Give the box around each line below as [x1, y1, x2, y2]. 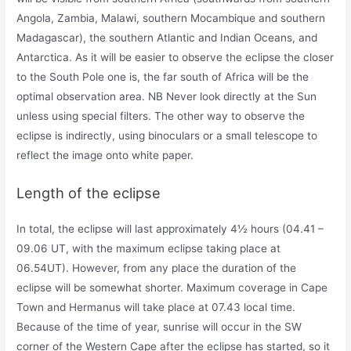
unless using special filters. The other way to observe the [16, 110, 306, 123]
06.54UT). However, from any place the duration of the [16, 262, 297, 275]
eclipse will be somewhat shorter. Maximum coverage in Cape [16, 281, 328, 295]
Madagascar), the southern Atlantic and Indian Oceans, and [16, 31, 318, 45]
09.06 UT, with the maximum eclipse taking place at [16, 242, 281, 255]
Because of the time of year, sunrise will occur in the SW [16, 320, 302, 334]
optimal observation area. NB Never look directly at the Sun [16, 90, 317, 103]
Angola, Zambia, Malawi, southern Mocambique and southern [16, 12, 326, 25]
